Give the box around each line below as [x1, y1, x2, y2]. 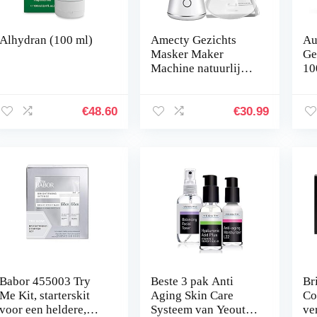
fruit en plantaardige [151, 76, 254, 90]
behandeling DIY [151, 104, 238, 118]
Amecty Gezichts [151, 33, 237, 47]
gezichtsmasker [151, 90, 229, 104]
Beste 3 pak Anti [151, 275, 234, 289]
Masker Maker [151, 47, 224, 62]
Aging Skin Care [151, 289, 234, 303]
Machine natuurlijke [151, 62, 253, 76]
